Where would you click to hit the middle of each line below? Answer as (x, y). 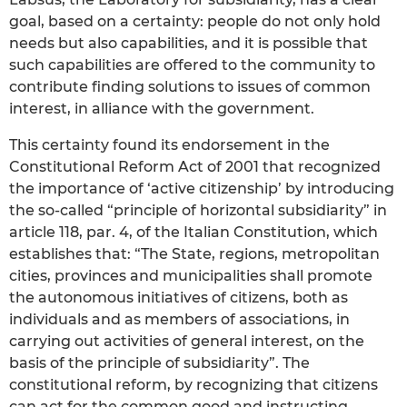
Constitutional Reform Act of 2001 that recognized (195, 166)
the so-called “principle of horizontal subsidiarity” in (198, 210)
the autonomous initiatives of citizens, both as (179, 297)
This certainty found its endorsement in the (169, 144)
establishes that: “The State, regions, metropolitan (194, 253)
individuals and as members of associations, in (179, 319)
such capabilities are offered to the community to (192, 65)
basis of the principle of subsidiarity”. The (159, 362)
